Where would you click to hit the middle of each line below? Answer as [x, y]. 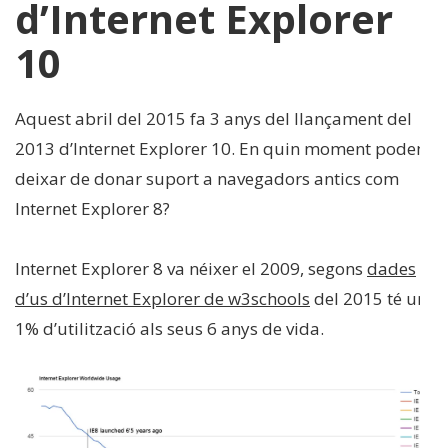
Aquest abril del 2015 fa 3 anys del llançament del [213, 119]
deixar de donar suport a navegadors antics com [207, 179]
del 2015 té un [368, 299]
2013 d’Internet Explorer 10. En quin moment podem [223, 149]
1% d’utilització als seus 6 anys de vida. [169, 329]
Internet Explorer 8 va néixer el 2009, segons [191, 269]
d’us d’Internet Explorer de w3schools [162, 299]
